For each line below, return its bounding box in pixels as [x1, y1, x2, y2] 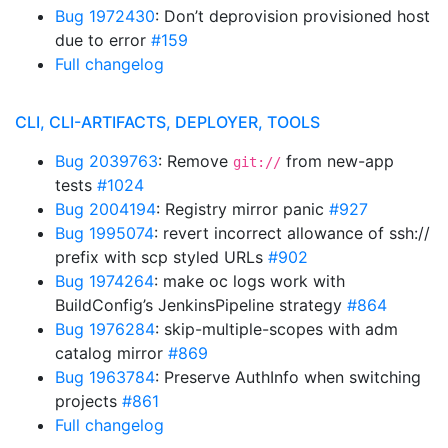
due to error [55, 30, 151, 50]
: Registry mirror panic [156, 199, 329, 219]
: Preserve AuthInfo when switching [155, 367, 421, 387]
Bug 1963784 [55, 367, 155, 387]
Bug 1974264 [55, 271, 154, 291]
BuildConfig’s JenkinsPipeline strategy [55, 295, 347, 315]
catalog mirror [55, 343, 168, 363]
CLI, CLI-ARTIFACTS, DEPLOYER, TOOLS [15, 112, 320, 132]
